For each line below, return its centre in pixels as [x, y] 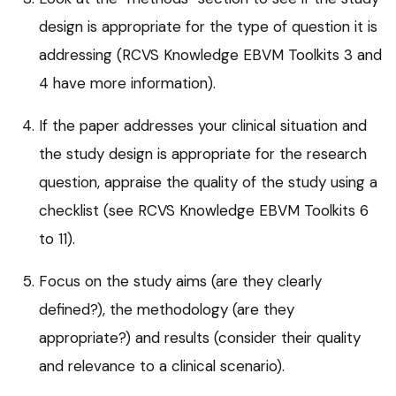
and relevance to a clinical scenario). [162, 366]
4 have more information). [127, 83]
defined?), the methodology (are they [167, 309]
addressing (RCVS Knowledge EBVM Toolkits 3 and [210, 54]
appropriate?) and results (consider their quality [200, 337]
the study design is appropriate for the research [203, 153]
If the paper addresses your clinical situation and [203, 125]
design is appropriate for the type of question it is [208, 26]
